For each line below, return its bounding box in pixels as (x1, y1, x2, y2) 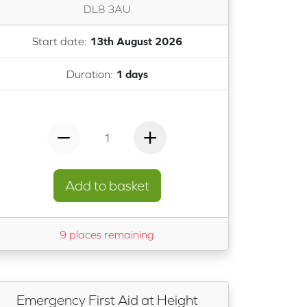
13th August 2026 (89, 35, 182, 48)
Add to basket (64, 177, 149, 193)
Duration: (66, 67, 116, 80)
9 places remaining (60, 228, 154, 241)
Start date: (32, 35, 90, 48)
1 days (115, 67, 148, 80)
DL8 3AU (84, 2, 130, 15)
